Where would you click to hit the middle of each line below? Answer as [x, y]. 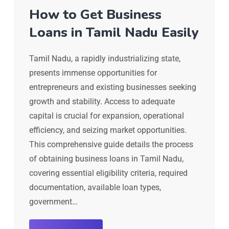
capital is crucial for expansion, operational [107, 116]
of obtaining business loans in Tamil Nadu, [106, 158]
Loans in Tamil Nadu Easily [114, 32]
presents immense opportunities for [93, 73]
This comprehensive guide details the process [111, 144]
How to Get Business [95, 14]
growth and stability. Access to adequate [102, 101]
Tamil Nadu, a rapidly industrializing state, [105, 58]
